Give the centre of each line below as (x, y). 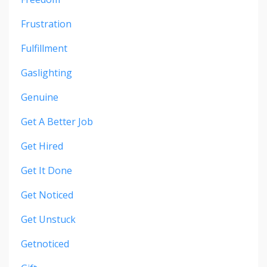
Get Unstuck (48, 220)
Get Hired (42, 146)
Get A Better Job (57, 122)
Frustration (46, 24)
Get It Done (46, 171)
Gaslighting (46, 73)
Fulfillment (44, 49)
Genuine (40, 97)
